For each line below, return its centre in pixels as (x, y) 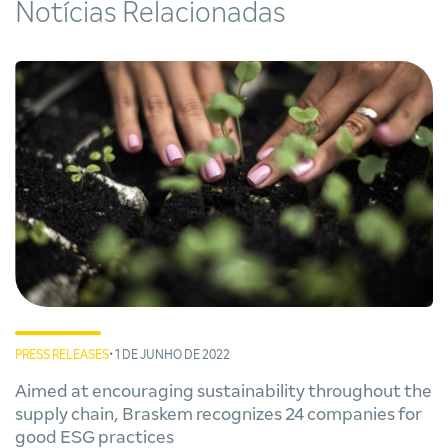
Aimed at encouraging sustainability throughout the (223, 392)
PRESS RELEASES (62, 356)
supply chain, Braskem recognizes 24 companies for (68, 415)
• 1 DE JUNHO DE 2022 (169, 356)
